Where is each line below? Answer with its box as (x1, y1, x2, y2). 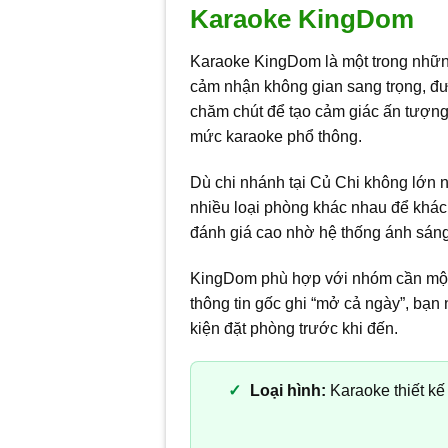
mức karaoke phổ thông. (190, 128, 363, 146)
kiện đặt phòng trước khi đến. (190, 319, 399, 337)
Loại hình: (249, 382, 326, 400)
